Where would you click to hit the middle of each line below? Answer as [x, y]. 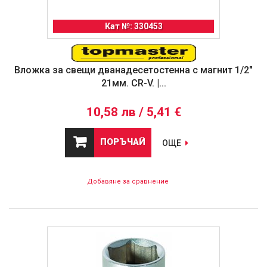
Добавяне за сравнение [128, 182]
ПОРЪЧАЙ [123, 142]
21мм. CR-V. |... [133, 83]
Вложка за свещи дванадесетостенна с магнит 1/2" [133, 70]
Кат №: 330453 [133, 27]
